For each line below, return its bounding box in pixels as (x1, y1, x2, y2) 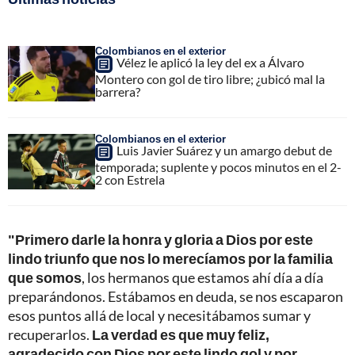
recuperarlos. (8, 326, 92, 344)
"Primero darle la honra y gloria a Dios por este (8, 231, 313, 249)
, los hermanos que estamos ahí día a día (82, 269, 323, 287)
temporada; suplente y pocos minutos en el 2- (95, 159, 342, 175)
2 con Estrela (95, 172, 165, 188)
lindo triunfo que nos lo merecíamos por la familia (8, 250, 333, 268)
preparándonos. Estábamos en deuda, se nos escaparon (8, 288, 343, 306)
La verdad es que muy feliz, (92, 326, 269, 344)
